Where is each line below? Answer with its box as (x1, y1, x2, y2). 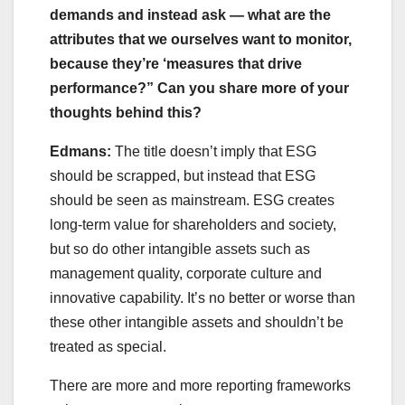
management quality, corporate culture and (50, 266, 322, 282)
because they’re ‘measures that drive (50, 56, 302, 72)
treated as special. (50, 339, 166, 355)
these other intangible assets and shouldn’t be (50, 315, 344, 331)
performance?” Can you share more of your (50, 80, 349, 97)
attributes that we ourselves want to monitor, (50, 32, 352, 48)
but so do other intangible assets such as (50, 241, 310, 258)
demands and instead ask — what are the (50, 7, 331, 24)
